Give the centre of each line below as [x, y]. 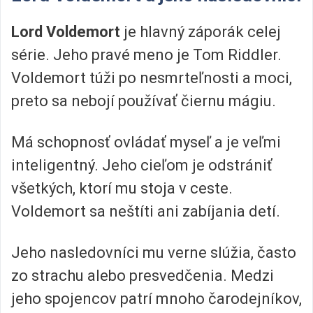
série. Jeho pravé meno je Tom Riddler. [146, 54]
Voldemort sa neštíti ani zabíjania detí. [146, 212]
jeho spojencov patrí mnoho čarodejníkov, [156, 299]
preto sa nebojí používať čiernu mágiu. [144, 101]
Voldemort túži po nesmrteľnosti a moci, [152, 78]
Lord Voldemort [66, 31]
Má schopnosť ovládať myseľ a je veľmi [146, 143]
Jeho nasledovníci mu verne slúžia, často [154, 253]
